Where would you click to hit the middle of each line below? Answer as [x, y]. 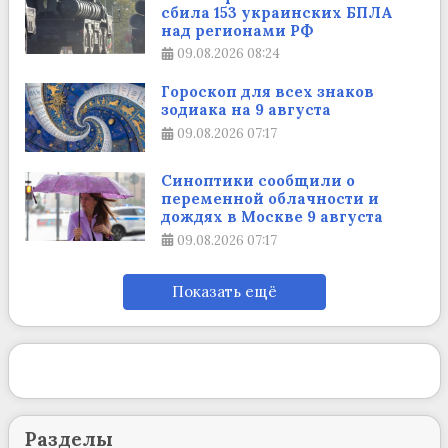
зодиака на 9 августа [245, 110]
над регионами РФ [237, 30]
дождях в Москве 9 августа [271, 216]
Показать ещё [224, 291]
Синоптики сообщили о [257, 180]
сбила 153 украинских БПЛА [276, 12]
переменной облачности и [269, 198]
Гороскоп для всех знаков [267, 92]
